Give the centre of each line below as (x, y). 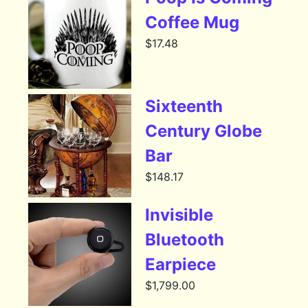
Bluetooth (185, 240)
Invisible (179, 215)
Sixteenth (184, 107)
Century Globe (204, 131)
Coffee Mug (192, 23)
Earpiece (181, 265)
